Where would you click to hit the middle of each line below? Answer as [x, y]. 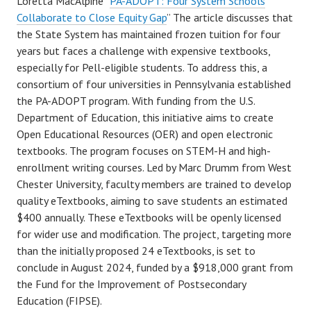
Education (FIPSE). [59, 301]
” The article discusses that [230, 18]
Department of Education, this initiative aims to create [145, 118]
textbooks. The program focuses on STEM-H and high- [144, 151]
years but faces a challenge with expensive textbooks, [143, 51]
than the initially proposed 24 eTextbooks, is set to [136, 251]
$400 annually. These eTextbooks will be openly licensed [149, 218]
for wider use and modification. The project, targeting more [154, 234]
